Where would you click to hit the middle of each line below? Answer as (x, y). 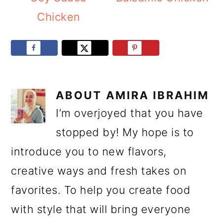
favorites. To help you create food (101, 190)
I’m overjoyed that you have (129, 113)
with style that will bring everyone (101, 209)
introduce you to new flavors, (89, 151)
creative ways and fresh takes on (99, 170)
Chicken (59, 17)
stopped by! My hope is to (125, 132)
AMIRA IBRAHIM (158, 95)
